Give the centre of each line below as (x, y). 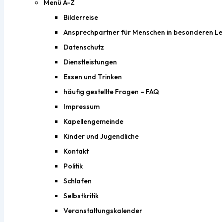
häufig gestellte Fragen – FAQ (111, 92)
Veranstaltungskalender (103, 211)
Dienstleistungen (90, 62)
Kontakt (76, 151)
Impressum (82, 107)
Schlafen (78, 181)
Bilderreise (81, 17)
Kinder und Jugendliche (101, 136)
